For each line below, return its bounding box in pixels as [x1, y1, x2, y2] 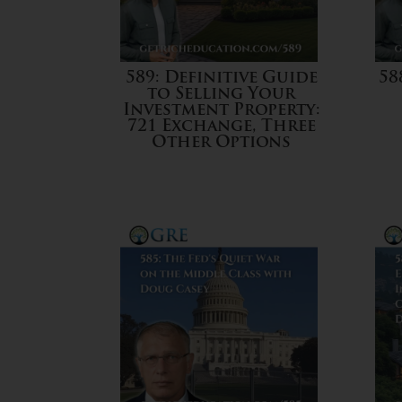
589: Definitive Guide [125, 70, 318, 87]
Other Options [152, 135, 292, 152]
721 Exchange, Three [127, 118, 316, 135]
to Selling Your [147, 86, 296, 103]
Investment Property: [122, 102, 320, 119]
